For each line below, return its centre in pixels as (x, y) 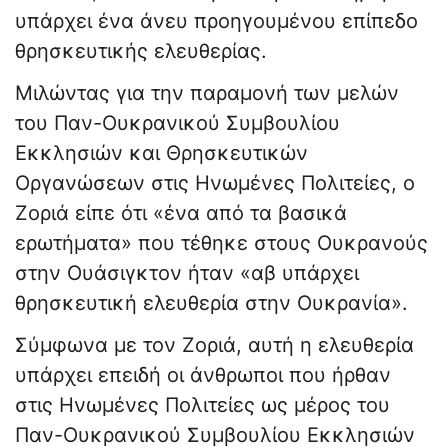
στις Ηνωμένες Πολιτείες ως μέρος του (202, 405)
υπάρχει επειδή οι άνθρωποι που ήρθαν (203, 375)
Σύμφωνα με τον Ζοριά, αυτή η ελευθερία (214, 345)
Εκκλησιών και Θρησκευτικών (161, 153)
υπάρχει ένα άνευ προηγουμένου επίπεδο (216, 21)
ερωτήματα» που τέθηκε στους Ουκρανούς (221, 243)
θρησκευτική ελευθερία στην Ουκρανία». (211, 303)
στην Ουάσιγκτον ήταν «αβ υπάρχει (187, 273)
